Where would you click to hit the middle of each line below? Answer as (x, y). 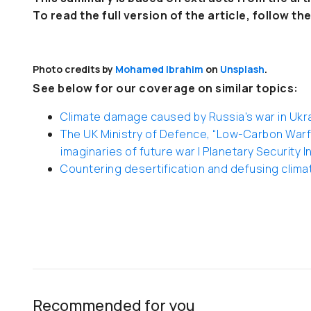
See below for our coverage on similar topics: (166, 88)
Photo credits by (74, 69)
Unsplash (242, 69)
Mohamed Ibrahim (159, 69)
